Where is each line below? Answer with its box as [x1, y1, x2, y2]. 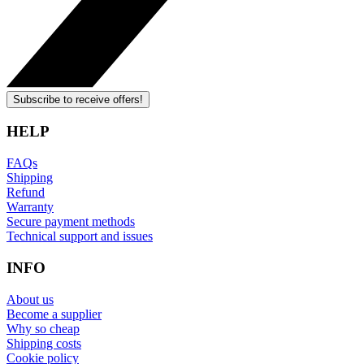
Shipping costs [6, 336, 81, 350]
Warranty [6, 200, 54, 214]
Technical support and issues [6, 229, 153, 244]
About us [6, 292, 54, 306]
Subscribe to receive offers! [13, 93, 143, 106]
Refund [6, 185, 45, 200]
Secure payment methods [6, 214, 135, 229]
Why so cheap [6, 321, 80, 336]
